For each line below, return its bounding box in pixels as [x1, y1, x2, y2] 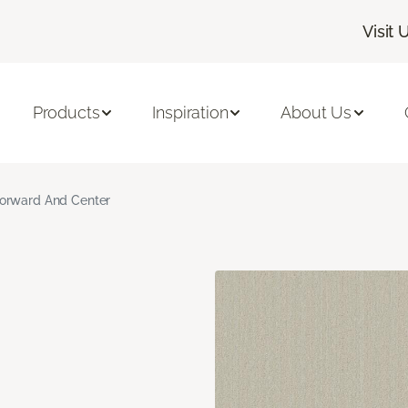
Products [32, 103, 100, 123]
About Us [280, 103, 352, 123]
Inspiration [152, 103, 229, 123]
